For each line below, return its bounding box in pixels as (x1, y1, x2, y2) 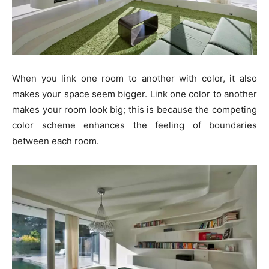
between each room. (12, 134, 99, 147)
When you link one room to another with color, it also (12, 72, 257, 84)
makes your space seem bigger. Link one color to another (12, 88, 257, 100)
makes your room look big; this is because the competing (12, 103, 257, 115)
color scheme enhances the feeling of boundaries (12, 119, 257, 131)
